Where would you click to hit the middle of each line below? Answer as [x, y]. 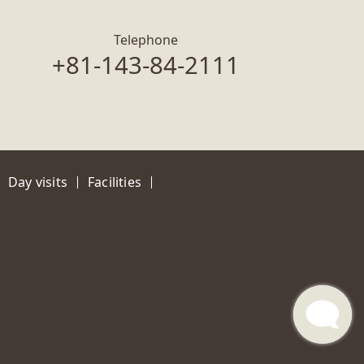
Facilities [114, 182]
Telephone [145, 39]
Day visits [37, 182]
